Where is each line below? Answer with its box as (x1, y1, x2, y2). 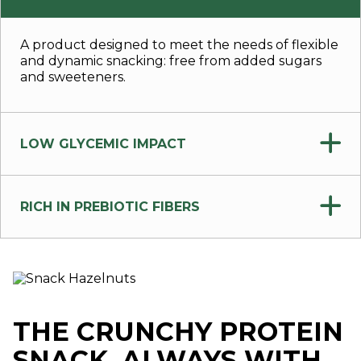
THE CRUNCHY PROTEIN (13, 315, 343, 347)
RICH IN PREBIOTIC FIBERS (20, 198, 200, 214)
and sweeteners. (20, 69, 126, 85)
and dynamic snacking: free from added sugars (20, 53, 322, 69)
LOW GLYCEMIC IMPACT (20, 135, 186, 151)
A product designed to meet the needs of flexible (20, 37, 338, 53)
